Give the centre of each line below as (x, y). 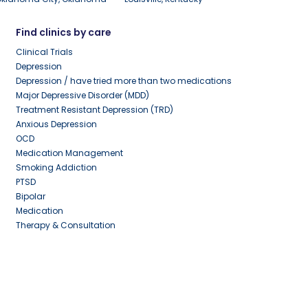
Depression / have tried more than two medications (123, 81)
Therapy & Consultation (65, 225)
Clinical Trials (44, 52)
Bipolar (30, 197)
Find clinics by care (63, 33)
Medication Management (69, 153)
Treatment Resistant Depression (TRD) (94, 110)
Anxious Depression (56, 124)
